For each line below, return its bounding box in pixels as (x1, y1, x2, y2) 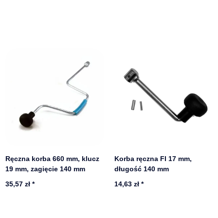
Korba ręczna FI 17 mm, (114, 154, 192, 163)
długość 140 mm (114, 164, 169, 173)
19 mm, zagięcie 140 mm (5, 164, 86, 173)
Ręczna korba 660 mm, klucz (5, 154, 100, 163)
